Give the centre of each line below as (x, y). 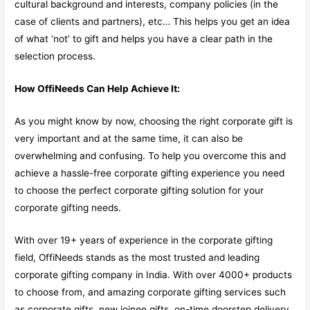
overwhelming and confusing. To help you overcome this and (151, 155)
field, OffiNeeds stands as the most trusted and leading (137, 257)
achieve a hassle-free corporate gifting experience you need (150, 173)
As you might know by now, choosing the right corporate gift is (154, 121)
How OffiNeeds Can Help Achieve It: (98, 88)
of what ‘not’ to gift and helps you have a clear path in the (144, 39)
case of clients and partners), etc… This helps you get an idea (153, 22)
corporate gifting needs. (68, 207)
